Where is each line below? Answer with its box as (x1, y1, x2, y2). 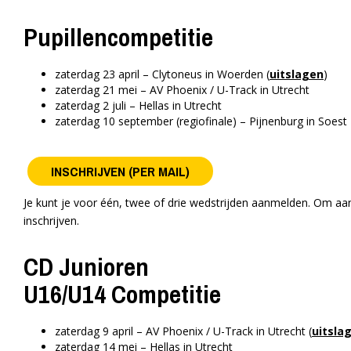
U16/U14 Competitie (24, 277, 221, 312)
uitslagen (270, 67, 324, 82)
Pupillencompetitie (24, 20, 213, 55)
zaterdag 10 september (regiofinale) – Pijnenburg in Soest (55, 114, 347, 129)
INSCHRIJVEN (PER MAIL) (51, 162, 190, 181)
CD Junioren (24, 250, 149, 284)
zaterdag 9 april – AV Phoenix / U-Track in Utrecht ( (55, 324, 312, 339)
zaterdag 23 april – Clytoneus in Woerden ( (55, 67, 270, 82)
